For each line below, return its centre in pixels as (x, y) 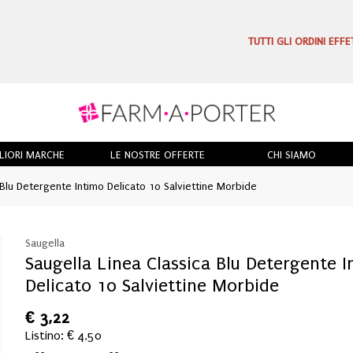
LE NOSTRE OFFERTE (157, 154)
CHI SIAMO (292, 154)
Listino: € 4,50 (64, 335)
